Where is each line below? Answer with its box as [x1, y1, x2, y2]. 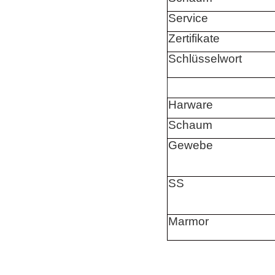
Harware [168, 98, 213, 112]
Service [168, 12, 208, 25]
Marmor [168, 215, 209, 228]
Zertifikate [168, 32, 220, 45]
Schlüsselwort [168, 52, 242, 66]
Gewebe [168, 139, 213, 152]
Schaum [168, 118, 212, 132]
